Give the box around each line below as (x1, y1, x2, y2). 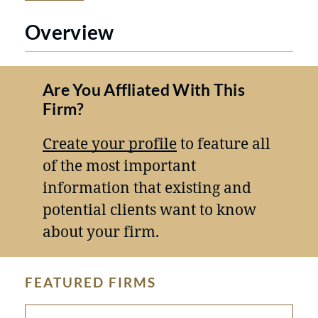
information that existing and (43, 177, 251, 198)
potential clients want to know (43, 199, 256, 220)
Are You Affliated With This (43, 79, 245, 100)
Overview (25, 20, 114, 45)
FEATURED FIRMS (25, 275, 156, 291)
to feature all (177, 133, 270, 154)
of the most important (43, 155, 196, 176)
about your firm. (43, 221, 159, 242)
